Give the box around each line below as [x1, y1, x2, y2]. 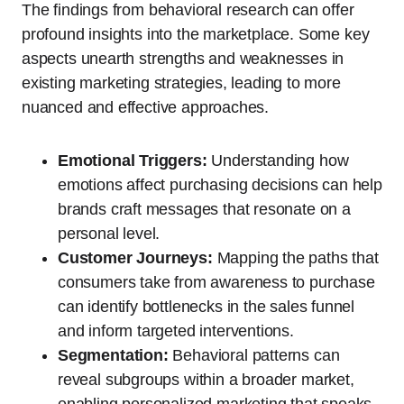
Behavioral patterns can [168, 346, 340, 364]
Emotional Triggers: [58, 151, 207, 170]
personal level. [58, 225, 161, 243]
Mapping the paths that [212, 249, 379, 267]
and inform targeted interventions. [58, 322, 294, 340]
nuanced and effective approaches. [22, 98, 270, 116]
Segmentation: [58, 346, 169, 364]
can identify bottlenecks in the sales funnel [58, 298, 355, 316]
